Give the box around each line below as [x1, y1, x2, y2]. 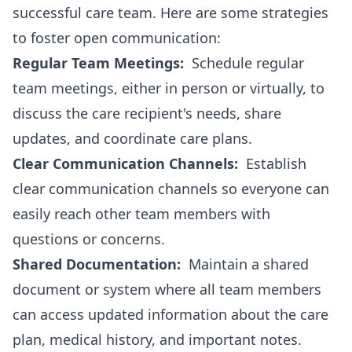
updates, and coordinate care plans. [13, 129, 252, 148]
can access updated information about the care [13, 305, 328, 324]
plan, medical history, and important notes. [13, 330, 302, 349]
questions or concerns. [13, 229, 165, 248]
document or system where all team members [13, 280, 321, 299]
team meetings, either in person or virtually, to [13, 79, 324, 97]
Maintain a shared [181, 255, 309, 273]
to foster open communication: [13, 28, 221, 47]
